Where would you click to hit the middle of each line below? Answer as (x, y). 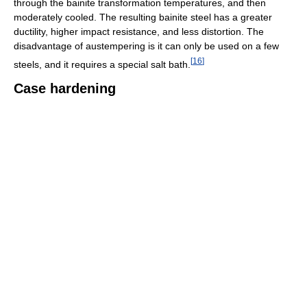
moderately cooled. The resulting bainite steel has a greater (143, 17)
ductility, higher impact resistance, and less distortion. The (139, 31)
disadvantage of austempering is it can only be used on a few (146, 46)
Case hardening (65, 89)
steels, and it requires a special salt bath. (102, 64)
